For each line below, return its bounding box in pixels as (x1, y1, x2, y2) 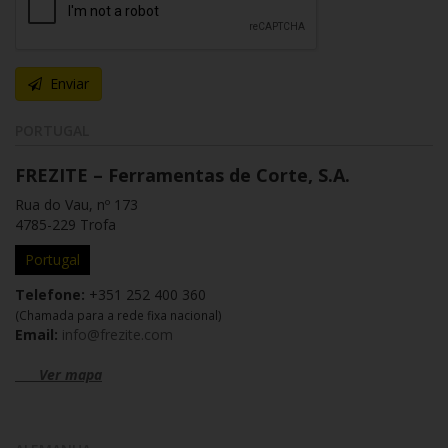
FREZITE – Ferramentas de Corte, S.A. (15, 163, 350, 187)
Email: (15, 325, 58, 344)
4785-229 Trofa (15, 215, 116, 234)
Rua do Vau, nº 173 (15, 195, 138, 214)
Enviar (42, 74, 89, 93)
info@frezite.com (62, 325, 173, 344)
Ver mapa (15, 365, 102, 384)
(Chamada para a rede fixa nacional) (15, 307, 222, 323)
